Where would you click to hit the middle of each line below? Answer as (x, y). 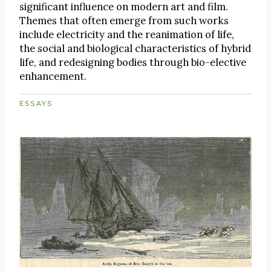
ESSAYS (36, 103)
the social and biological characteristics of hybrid (135, 49)
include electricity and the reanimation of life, (127, 35)
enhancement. (53, 77)
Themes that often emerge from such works (124, 21)
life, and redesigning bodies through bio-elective (133, 63)
